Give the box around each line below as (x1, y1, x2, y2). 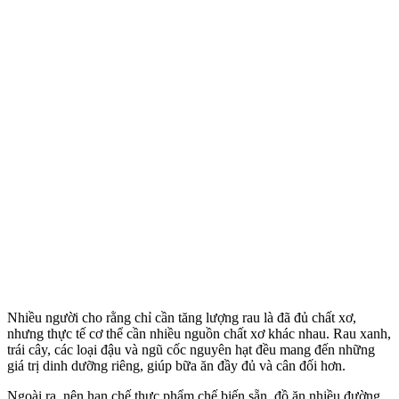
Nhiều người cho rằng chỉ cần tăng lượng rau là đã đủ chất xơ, (7, 309, 356, 325)
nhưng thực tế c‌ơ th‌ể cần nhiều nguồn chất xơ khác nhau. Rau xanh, (7, 325, 391, 341)
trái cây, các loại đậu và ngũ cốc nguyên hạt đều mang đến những (7, 341, 375, 357)
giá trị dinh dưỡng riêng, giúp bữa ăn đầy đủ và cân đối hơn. (7, 357, 346, 373)
